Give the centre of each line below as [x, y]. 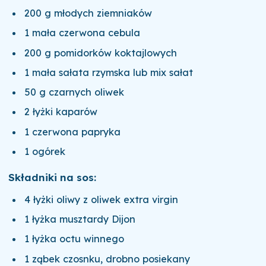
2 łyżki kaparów [61, 112]
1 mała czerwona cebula [83, 33]
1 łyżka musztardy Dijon [80, 219]
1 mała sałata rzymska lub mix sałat [109, 72]
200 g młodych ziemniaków [88, 13]
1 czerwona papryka [73, 132]
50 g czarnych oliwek [75, 92]
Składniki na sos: [52, 178]
